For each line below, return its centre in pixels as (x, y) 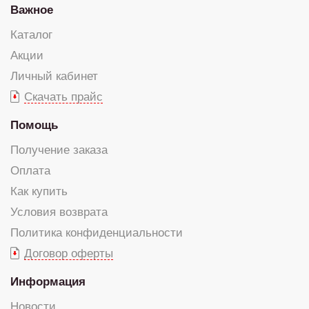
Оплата (30, 171)
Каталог (31, 35)
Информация (48, 282)
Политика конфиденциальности (97, 233)
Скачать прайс (63, 97)
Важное (32, 10)
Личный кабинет (54, 77)
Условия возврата (59, 212)
